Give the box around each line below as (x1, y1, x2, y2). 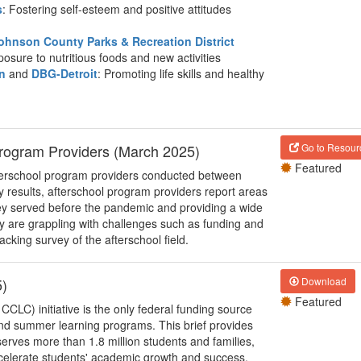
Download (299, 274, 346, 288)
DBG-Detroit (31, 65, 98, 81)
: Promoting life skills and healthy (98, 65, 264, 81)
